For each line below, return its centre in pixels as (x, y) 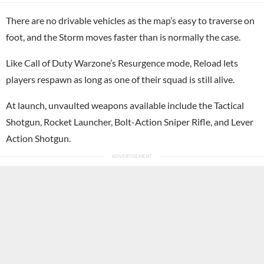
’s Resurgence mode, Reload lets (174, 62)
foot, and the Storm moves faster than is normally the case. (123, 37)
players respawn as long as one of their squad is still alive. (120, 79)
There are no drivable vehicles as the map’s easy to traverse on (130, 20)
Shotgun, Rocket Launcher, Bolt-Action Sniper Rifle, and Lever (130, 121)
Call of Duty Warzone (67, 62)
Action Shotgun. (38, 138)
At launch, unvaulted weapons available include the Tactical (125, 105)
